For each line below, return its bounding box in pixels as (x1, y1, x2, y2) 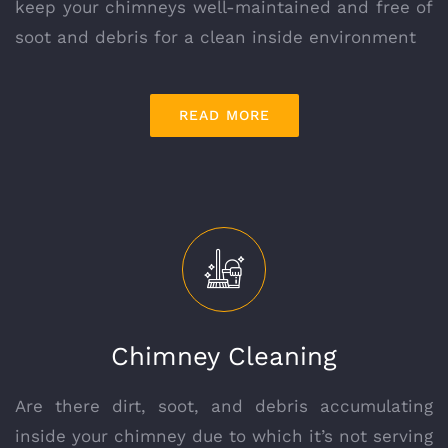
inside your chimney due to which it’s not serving (15, 425, 433, 446)
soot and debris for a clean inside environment (15, 27, 416, 48)
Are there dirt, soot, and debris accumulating (15, 395, 433, 416)
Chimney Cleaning (111, 340, 337, 371)
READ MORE (178, 107, 270, 124)
